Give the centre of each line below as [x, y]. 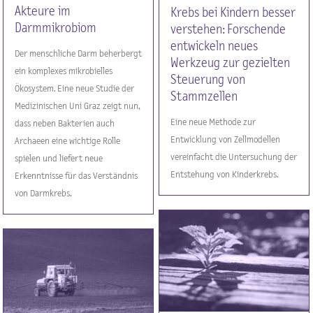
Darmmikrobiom [56, 28]
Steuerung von [208, 80]
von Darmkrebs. [44, 193]
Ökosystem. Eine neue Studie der [75, 88]
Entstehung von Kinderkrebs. [225, 174]
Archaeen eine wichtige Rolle [68, 141]
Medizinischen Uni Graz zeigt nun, [78, 106]
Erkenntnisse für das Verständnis [77, 176]
